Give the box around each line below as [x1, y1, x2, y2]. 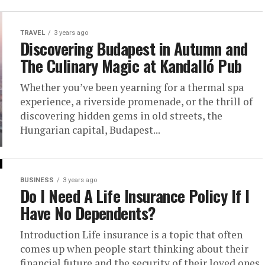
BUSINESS [20, 176, 54, 184]
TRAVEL [20, 29, 45, 37]
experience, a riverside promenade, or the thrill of [20, 95, 253, 108]
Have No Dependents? [20, 201, 156, 225]
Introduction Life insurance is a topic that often [20, 228, 243, 241]
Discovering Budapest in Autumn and [20, 37, 248, 60]
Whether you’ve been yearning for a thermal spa [20, 80, 244, 94]
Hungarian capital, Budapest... [20, 123, 160, 137]
